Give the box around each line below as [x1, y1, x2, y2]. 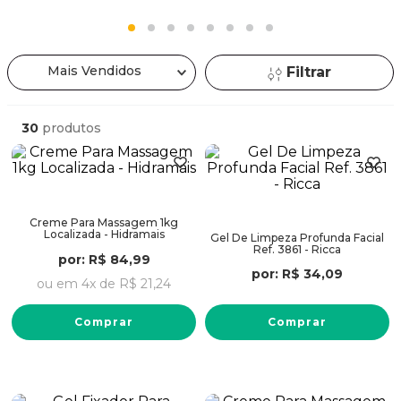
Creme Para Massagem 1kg [30, 215, 178, 229]
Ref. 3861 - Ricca [253, 243, 341, 256]
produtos [42, 120, 101, 136]
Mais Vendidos [47, 63, 141, 79]
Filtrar [286, 64, 331, 81]
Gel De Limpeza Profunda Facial [210, 231, 384, 244]
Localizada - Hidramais [43, 226, 165, 241]
